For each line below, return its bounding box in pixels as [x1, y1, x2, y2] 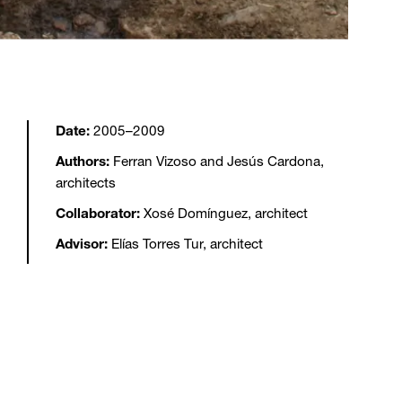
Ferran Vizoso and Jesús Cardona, [109, 153, 324, 170]
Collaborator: [56, 205, 140, 222]
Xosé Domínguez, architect [140, 205, 308, 222]
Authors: [56, 153, 109, 170]
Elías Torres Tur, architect [108, 235, 263, 252]
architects [56, 174, 116, 191]
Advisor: [56, 235, 108, 252]
